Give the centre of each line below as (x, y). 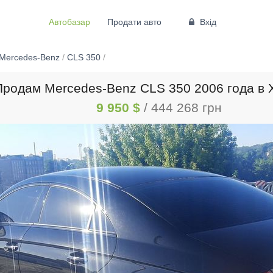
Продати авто (134, 22)
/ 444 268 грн (183, 107)
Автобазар (69, 22)
